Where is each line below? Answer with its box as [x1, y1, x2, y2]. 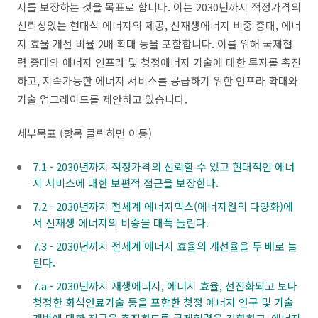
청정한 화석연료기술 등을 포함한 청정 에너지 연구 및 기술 [33, 295, 294, 309]
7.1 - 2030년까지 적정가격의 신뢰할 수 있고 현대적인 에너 [33, 159, 295, 174]
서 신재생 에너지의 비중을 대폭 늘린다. [33, 215, 209, 230]
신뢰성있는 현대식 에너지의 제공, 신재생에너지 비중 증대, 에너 [17, 18, 301, 33]
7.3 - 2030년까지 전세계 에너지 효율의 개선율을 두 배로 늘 [33, 238, 297, 253]
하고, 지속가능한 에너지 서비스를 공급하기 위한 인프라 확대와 [17, 73, 298, 88]
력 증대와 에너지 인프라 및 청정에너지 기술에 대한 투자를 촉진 [17, 55, 301, 70]
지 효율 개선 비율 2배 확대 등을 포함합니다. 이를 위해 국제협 [17, 36, 292, 51]
